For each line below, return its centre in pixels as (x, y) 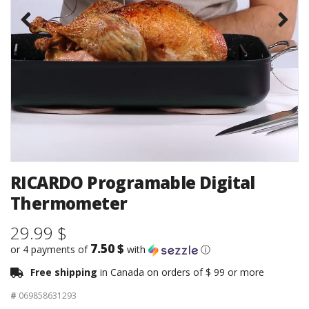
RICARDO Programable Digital (133, 183)
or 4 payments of (50, 250)
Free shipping (65, 272)
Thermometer (69, 203)
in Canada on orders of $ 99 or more (182, 272)
